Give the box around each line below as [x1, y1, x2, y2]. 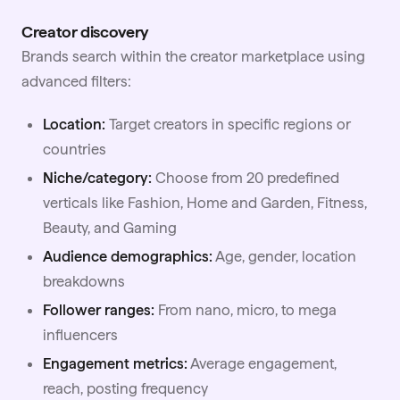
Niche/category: [43, 169, 152, 187]
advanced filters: [21, 72, 131, 91]
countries [43, 140, 106, 159]
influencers [43, 326, 118, 345]
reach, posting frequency [43, 379, 208, 398]
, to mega [275, 301, 337, 320]
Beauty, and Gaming [43, 219, 177, 237]
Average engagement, [187, 354, 337, 373]
